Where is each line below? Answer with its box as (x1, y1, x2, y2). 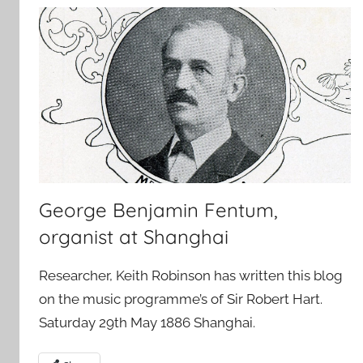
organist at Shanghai (39, 224, 228, 249)
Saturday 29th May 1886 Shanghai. (39, 314, 255, 331)
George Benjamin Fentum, (39, 197, 278, 222)
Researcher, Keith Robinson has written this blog (39, 267, 343, 284)
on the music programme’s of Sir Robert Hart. (39, 290, 322, 307)
